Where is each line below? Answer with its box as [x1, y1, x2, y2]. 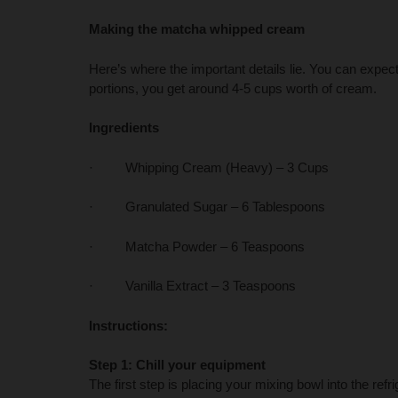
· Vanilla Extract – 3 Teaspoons [89, 278, 296, 294]
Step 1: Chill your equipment [89, 357, 266, 373]
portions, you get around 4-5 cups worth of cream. [89, 80, 377, 96]
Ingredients [89, 120, 159, 136]
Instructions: [89, 317, 168, 333]
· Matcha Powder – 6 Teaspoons [89, 238, 305, 254]
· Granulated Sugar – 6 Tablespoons [89, 199, 325, 215]
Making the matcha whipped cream [89, 21, 305, 37]
